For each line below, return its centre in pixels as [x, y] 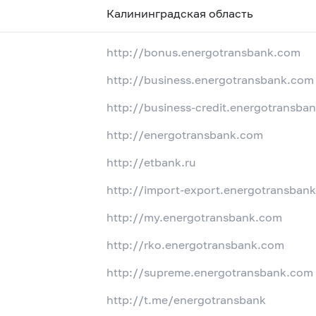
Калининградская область [180, 13]
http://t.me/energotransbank [187, 300]
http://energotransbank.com [185, 135]
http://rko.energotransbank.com [196, 245]
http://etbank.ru [152, 162]
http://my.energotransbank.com [195, 217]
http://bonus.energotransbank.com [204, 52]
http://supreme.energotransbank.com [210, 272]
